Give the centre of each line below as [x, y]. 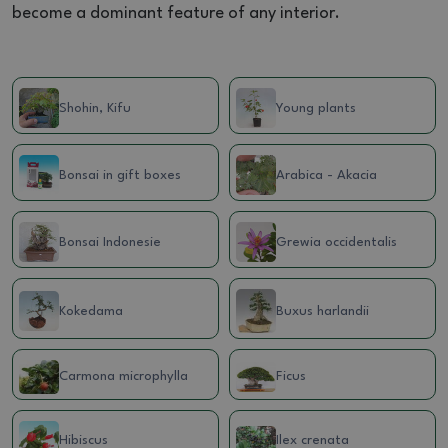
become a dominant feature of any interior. [176, 14]
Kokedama [91, 311]
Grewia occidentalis [336, 242]
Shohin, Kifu [95, 108]
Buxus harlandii [322, 311]
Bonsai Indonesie [110, 242]
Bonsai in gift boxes [120, 175]
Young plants [316, 108]
